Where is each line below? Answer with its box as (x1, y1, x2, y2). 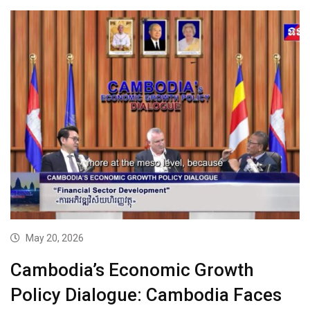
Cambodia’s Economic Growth (10, 259, 254, 280)
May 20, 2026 (26, 232, 84, 244)
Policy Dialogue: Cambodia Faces (10, 284, 282, 305)
